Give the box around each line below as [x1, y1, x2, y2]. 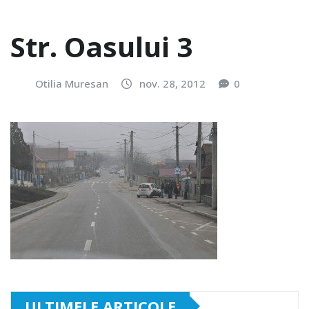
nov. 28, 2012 [139, 77, 206, 91]
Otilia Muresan [35, 77, 108, 91]
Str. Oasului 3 [10, 28, 192, 66]
